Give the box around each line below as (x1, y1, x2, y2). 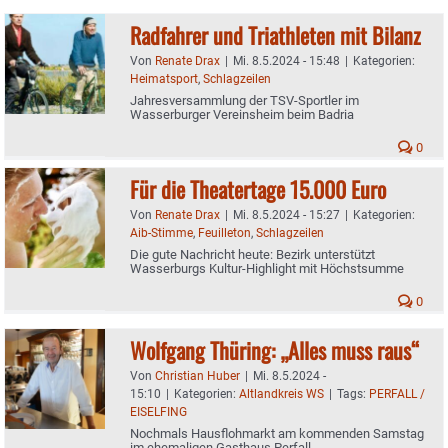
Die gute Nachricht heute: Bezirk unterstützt (130, 246, 375, 262)
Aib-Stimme (130, 225, 193, 240)
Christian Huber (155, 368, 240, 383)
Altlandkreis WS (239, 386, 324, 401)
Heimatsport (130, 71, 198, 86)
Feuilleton (198, 225, 251, 240)
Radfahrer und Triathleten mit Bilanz (130, 18, 421, 51)
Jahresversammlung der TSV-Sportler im (130, 92, 359, 108)
